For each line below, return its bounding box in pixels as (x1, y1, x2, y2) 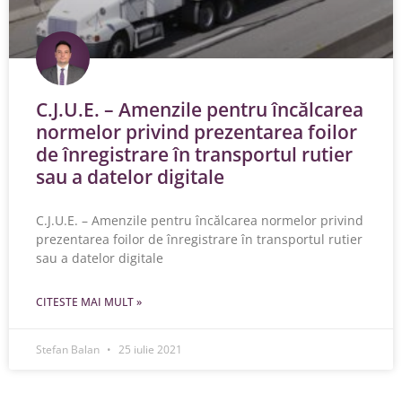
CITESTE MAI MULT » (36, 294, 142, 310)
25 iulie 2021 (116, 342, 182, 357)
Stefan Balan (36, 342, 102, 357)
